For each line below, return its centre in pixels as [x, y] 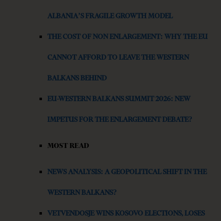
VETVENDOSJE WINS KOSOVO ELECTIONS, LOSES [126, 213]
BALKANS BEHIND [77, 78]
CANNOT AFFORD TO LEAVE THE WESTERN [118, 57]
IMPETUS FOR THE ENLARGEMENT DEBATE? [120, 120]
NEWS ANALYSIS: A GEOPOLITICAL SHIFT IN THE [127, 172]
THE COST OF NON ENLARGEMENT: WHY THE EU [128, 37]
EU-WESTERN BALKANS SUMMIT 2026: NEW [119, 99]
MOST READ [68, 146]
